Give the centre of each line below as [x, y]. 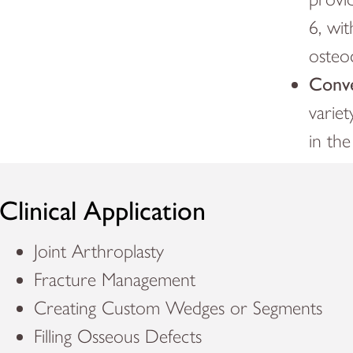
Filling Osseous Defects [118, 336]
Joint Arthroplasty [99, 251]
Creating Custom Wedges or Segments [181, 308]
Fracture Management [115, 280]
